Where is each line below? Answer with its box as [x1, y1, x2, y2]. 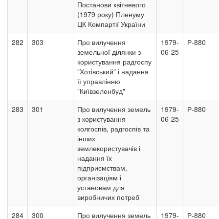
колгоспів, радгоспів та [77, 124, 150, 133]
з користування [77, 114, 126, 124]
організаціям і [77, 173, 121, 182]
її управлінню [77, 76, 120, 86]
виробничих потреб [77, 192, 139, 202]
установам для [77, 182, 125, 192]
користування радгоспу [77, 57, 152, 66]
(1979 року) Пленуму [77, 9, 144, 19]
